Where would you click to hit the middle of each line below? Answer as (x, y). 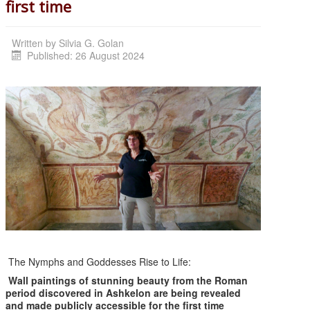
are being (176, 292)
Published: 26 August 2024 (85, 56)
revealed (221, 292)
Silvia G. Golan (92, 43)
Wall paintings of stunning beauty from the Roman (128, 280)
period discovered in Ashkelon (79, 292)
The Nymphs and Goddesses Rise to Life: (99, 261)
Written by (36, 43)
